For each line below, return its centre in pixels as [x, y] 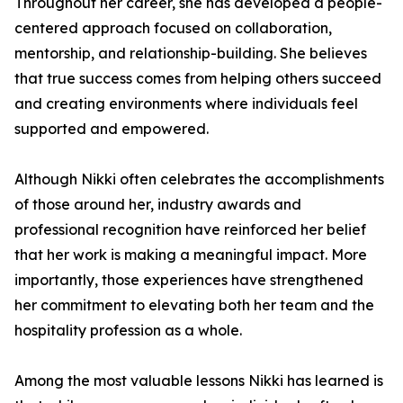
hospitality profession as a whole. [128, 330]
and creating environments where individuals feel [186, 103]
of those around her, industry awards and [158, 204]
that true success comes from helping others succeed [198, 78]
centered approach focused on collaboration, [173, 28]
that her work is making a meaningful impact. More [191, 255]
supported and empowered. [112, 129]
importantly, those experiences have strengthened [189, 280]
